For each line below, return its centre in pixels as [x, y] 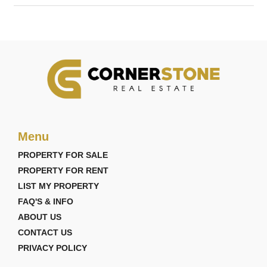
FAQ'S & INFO [46, 201]
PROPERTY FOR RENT [63, 170]
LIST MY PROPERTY [58, 186]
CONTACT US [45, 232]
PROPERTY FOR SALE [63, 155]
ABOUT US [40, 217]
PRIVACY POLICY [52, 248]
